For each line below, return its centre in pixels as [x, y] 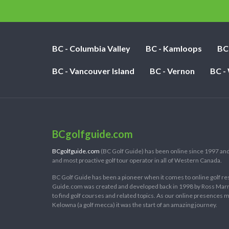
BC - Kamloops [174, 48]
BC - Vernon [172, 71]
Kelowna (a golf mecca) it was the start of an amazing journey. [135, 204]
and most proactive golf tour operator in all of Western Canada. [137, 160]
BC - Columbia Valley [91, 48]
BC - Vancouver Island [93, 71]
